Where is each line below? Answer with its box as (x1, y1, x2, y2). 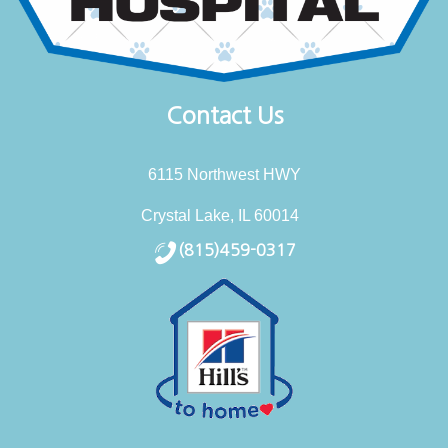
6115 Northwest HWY (147, 165, 301, 183)
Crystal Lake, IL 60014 (141, 206, 299, 224)
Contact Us (165, 103, 283, 127)
